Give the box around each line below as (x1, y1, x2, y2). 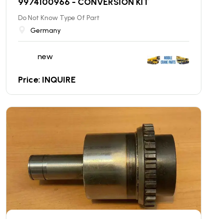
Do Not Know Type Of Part (18, 13, 100, 22)
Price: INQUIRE (18, 74, 76, 85)
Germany (30, 26, 61, 35)
